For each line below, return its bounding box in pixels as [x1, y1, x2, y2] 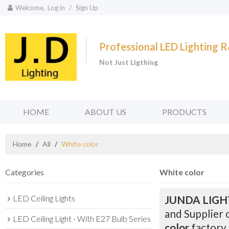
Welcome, [15, 4, 45, 12]
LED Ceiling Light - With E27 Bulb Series [13, 214, 151, 224]
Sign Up [76, 4, 98, 12]
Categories [5, 167, 44, 177]
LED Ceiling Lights [13, 193, 75, 203]
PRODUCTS [162, 107, 207, 117]
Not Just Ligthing [99, 58, 158, 66]
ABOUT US [85, 107, 126, 117]
